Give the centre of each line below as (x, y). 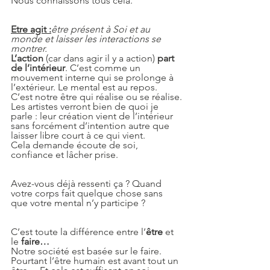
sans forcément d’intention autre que (91, 126)
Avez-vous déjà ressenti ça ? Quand (87, 184)
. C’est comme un (104, 68)
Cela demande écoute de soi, (76, 145)
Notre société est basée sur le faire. (87, 251)
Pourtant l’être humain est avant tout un (96, 261)
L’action (27, 58)
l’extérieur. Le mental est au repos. (85, 87)
